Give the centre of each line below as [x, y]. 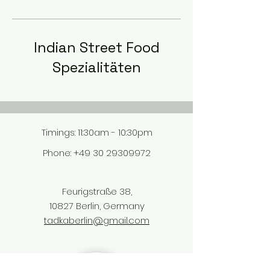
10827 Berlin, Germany [97, 206]
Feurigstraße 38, [97, 191]
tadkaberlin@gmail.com [97, 220]
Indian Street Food [96, 47]
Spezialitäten [96, 67]
